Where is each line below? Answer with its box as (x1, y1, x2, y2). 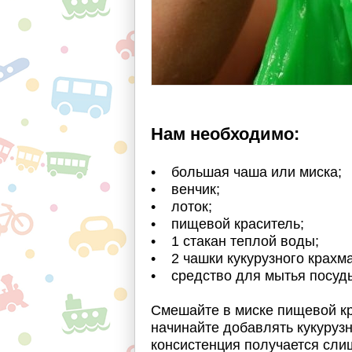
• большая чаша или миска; (151, 164, 342, 180)
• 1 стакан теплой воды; (151, 233, 319, 249)
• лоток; (151, 199, 212, 214)
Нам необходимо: (151, 124, 299, 144)
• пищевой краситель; (151, 216, 304, 232)
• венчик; (151, 181, 220, 197)
